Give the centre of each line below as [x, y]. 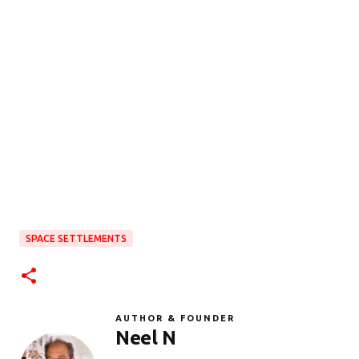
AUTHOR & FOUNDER [175, 319]
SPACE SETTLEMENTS [76, 239]
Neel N [146, 338]
